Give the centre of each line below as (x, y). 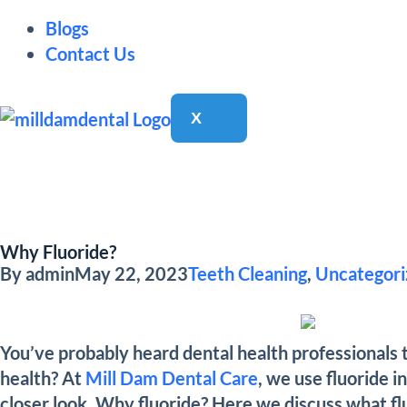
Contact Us (90, 53)
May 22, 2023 (131, 273)
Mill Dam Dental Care (172, 377)
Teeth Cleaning (248, 273)
